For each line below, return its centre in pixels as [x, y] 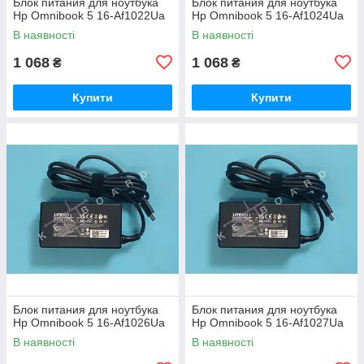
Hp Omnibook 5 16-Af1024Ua [268, 15]
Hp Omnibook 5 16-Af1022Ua [89, 15]
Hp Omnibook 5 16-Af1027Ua [268, 322]
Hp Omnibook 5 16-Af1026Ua [89, 322]
